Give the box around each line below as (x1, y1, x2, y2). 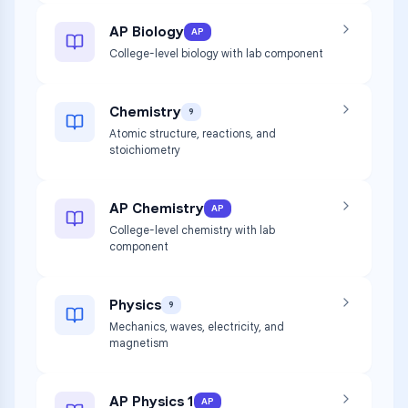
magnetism (109, 336, 168, 350)
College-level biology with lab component (109, 46, 323, 60)
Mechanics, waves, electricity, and (109, 320, 284, 333)
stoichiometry (109, 143, 180, 157)
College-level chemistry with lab (109, 223, 275, 237)
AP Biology (109, 23, 184, 40)
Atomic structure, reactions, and (109, 127, 276, 140)
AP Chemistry (109, 199, 204, 217)
